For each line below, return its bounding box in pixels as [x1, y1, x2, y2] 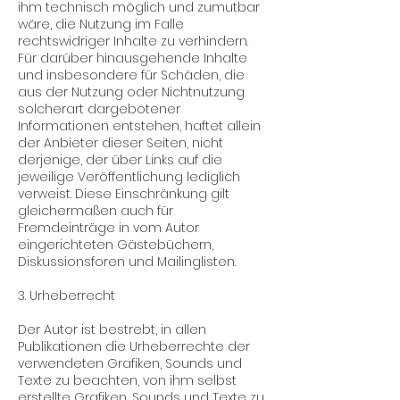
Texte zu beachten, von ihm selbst [18, 371, 237, 389]
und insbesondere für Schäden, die [18, 66, 245, 84]
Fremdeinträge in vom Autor [18, 219, 199, 237]
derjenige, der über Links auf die [18, 151, 222, 169]
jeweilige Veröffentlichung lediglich [18, 168, 240, 186]
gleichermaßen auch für [18, 202, 173, 220]
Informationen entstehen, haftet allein [18, 117, 261, 135]
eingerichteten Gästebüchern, [18, 236, 213, 254]
